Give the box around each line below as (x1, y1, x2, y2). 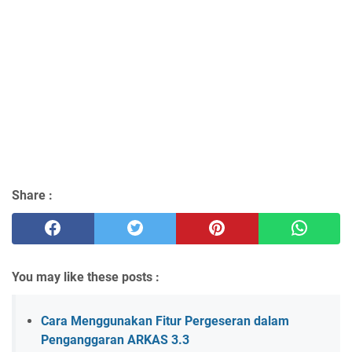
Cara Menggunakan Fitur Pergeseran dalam (41, 313, 289, 329)
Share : (12, 188, 53, 203)
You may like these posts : (12, 269, 159, 285)
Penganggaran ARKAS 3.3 (41, 332, 189, 348)
